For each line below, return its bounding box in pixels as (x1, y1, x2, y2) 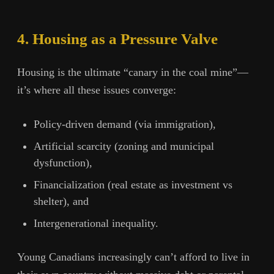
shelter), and (34, 194, 89, 207)
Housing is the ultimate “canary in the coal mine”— (17, 66, 248, 79)
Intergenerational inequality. (34, 217, 158, 229)
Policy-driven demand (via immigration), (34, 117, 216, 130)
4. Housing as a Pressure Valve (17, 30, 218, 47)
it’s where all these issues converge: (17, 84, 176, 97)
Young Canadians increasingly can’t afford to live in (17, 251, 250, 264)
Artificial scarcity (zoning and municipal (34, 139, 214, 152)
